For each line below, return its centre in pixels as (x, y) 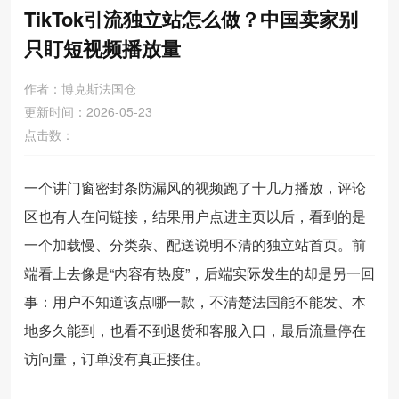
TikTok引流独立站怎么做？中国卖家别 (191, 19)
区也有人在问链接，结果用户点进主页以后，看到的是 (195, 216)
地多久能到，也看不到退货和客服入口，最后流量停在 (195, 330)
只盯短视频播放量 (102, 48)
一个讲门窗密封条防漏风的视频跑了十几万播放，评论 (195, 187)
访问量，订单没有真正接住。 (117, 358)
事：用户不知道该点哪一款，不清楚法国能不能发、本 (195, 301)
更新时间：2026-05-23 (88, 111)
